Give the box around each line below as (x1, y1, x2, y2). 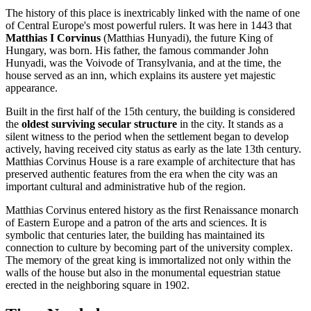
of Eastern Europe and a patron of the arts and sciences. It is (6, 217, 267, 229)
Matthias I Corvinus (6, 32, 101, 44)
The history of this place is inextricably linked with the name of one (6, 7, 300, 19)
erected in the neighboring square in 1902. (6, 279, 190, 292)
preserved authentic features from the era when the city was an (6, 168, 278, 180)
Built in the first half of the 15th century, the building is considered (6, 106, 295, 118)
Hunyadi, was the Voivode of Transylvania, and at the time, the (6, 57, 281, 69)
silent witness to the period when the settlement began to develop (6, 131, 289, 143)
